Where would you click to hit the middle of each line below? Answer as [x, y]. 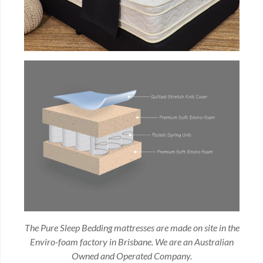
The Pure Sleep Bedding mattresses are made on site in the [132, 228]
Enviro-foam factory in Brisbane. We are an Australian [132, 242]
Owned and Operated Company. [132, 256]
